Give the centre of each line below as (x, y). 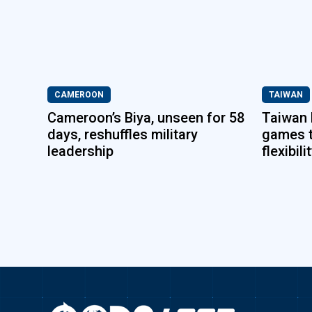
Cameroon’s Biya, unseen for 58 (146, 118)
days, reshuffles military (122, 134)
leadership (80, 151)
